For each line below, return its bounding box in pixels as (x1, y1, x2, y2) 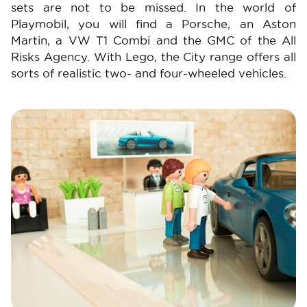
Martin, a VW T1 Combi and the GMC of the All (11, 34, 296, 47)
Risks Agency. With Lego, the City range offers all (11, 51, 296, 64)
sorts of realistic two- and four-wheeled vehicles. (11, 67, 286, 80)
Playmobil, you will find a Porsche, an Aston (11, 18, 296, 31)
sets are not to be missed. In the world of (11, 1, 296, 14)
